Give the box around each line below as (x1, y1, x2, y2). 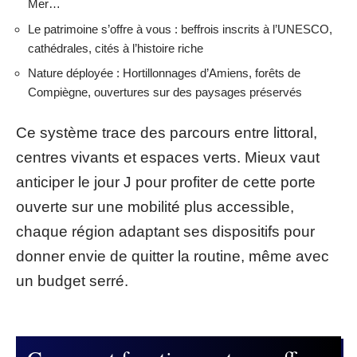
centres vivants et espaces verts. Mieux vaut (16, 148, 320, 166)
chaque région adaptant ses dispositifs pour (16, 222, 315, 240)
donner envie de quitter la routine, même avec (16, 247, 329, 265)
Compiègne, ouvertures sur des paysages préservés (28, 85, 302, 99)
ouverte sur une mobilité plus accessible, (16, 198, 294, 215)
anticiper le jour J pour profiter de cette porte (16, 173, 316, 190)
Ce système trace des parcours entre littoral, (16, 124, 317, 141)
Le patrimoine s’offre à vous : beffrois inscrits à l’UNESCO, (28, 22, 332, 36)
